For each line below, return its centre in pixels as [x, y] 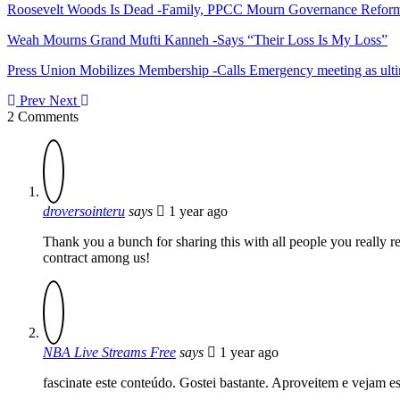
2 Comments [43, 116]
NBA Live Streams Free [109, 352]
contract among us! [96, 257]
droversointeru [84, 211]
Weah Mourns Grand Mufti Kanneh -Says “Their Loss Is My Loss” [197, 39]
